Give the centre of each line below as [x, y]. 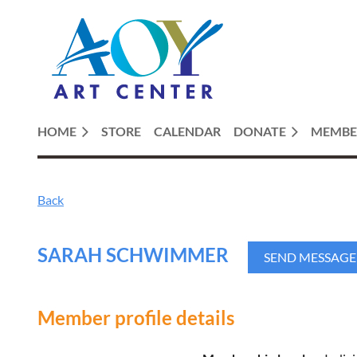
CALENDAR [187, 131]
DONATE [260, 131]
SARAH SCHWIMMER [133, 254]
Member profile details [136, 317]
